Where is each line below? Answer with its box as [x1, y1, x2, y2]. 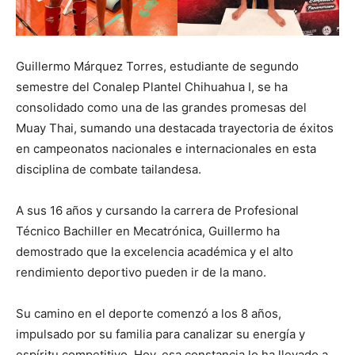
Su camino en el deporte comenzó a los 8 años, [16, 305, 281, 321]
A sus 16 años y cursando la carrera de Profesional [16, 202, 299, 218]
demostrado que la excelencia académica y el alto [16, 243, 293, 259]
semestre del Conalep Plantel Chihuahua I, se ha [16, 78, 288, 94]
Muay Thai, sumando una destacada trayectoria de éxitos [16, 120, 334, 136]
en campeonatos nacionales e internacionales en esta [16, 140, 316, 156]
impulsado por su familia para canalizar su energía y [16, 326, 305, 342]
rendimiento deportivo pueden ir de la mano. [16, 264, 266, 280]
